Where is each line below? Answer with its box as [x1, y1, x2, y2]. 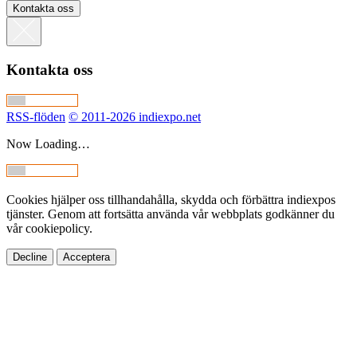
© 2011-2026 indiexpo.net [69, 109, 201, 124]
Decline [13, 250, 47, 263]
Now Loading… [6, 136, 90, 151]
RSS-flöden [6, 109, 65, 124]
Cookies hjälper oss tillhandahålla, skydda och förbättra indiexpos [6, 192, 335, 206]
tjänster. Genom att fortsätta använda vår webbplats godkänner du [6, 206, 335, 221]
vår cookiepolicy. [6, 221, 92, 235]
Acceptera [63, 250, 110, 263]
